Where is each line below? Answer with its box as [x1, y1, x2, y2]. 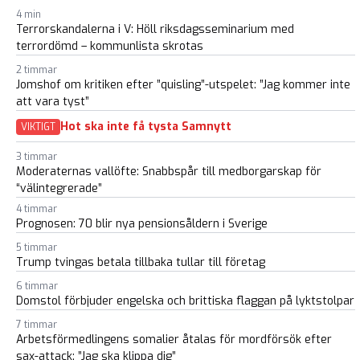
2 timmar [16, 63, 57, 76]
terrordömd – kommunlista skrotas [16, 38, 203, 54]
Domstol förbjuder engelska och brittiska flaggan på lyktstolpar [16, 292, 354, 309]
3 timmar [16, 149, 57, 163]
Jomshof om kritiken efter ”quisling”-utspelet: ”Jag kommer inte [16, 76, 350, 92]
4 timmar [16, 202, 57, 215]
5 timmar [16, 240, 57, 254]
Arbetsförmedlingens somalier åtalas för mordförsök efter [16, 331, 332, 347]
